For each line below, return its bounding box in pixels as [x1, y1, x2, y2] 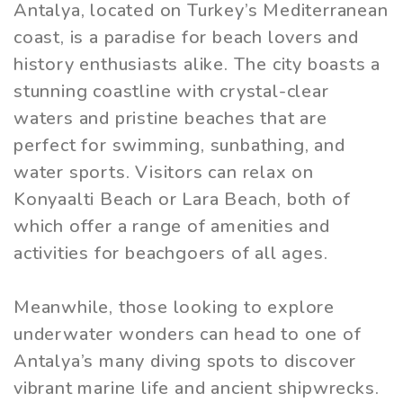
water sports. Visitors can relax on [13, 160, 314, 185]
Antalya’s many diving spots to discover [13, 349, 357, 374]
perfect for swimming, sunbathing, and [13, 133, 345, 158]
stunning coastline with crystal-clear [13, 79, 329, 104]
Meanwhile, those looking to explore [13, 295, 335, 320]
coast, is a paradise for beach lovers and [13, 25, 359, 50]
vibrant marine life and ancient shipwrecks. [13, 376, 380, 401]
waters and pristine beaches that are [13, 106, 327, 131]
